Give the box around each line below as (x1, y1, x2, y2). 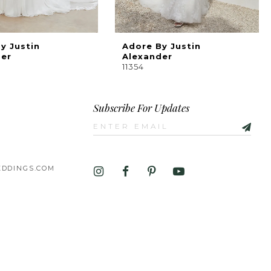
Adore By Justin (122, 41, 201, 51)
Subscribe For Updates (93, 103, 189, 114)
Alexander (122, 51, 172, 62)
